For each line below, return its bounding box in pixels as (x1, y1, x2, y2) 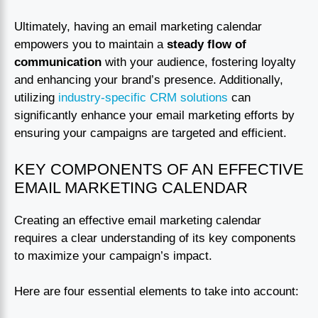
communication (14, 55, 102, 70)
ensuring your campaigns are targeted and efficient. (14, 126, 287, 141)
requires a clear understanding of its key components (14, 231, 296, 245)
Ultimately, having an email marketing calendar (14, 20, 262, 34)
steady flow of (167, 38, 246, 52)
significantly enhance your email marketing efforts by (14, 109, 295, 123)
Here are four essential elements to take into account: (14, 285, 299, 299)
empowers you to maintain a (14, 38, 167, 52)
